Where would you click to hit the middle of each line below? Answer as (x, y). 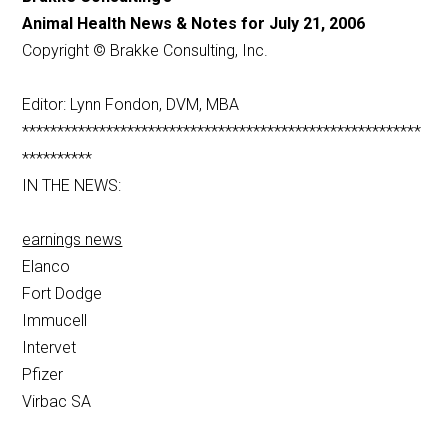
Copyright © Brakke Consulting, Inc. (145, 51)
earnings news (72, 240)
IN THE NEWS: (72, 186)
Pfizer (43, 375)
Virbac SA (57, 402)
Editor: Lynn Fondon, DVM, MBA (131, 105)
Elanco (46, 267)
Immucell (55, 321)
